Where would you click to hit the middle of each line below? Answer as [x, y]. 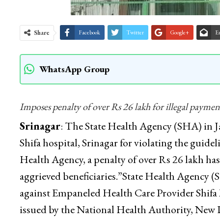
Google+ [179, 76]
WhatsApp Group [74, 113]
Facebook [89, 76]
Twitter [135, 76]
